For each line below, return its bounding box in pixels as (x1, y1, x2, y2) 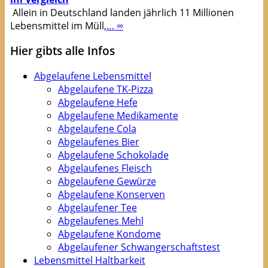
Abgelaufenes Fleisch (57, 162, 152, 175)
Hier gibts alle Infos (10, 43, 115, 59)
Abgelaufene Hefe (57, 96, 138, 109)
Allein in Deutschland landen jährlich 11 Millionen (10, 5, 234, 19)
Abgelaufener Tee (57, 201, 137, 215)
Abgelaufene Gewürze (57, 175, 156, 188)
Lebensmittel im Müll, (10, 19, 106, 32)
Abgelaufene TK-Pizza (57, 83, 153, 96)
